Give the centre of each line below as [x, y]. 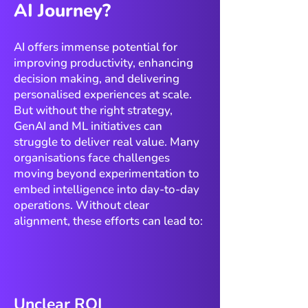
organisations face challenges [92, 158]
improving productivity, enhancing [103, 63]
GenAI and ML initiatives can [88, 126]
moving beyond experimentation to [107, 174]
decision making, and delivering [97, 79]
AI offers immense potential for [96, 47]
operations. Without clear [81, 205]
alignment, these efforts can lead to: [108, 221]
